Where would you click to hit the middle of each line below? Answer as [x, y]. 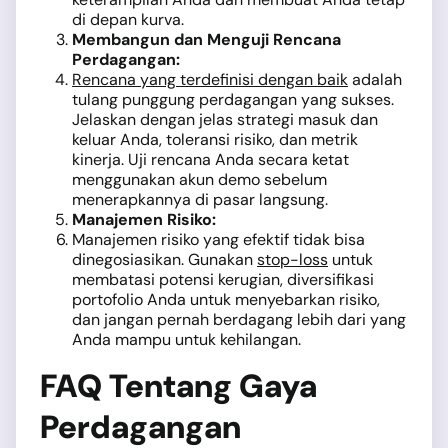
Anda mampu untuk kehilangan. [186, 340]
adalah [375, 80]
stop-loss [292, 260]
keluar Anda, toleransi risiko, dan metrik [215, 140]
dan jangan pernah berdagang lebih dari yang [239, 320]
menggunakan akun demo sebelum [199, 180]
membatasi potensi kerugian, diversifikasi [223, 280]
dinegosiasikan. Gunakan [164, 260]
